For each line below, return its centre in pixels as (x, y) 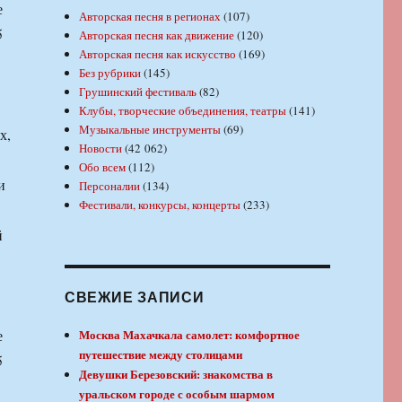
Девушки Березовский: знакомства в (176, 374)
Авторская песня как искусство (158, 54)
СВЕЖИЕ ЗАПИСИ (134, 297)
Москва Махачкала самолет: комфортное (190, 335)
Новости (101, 149)
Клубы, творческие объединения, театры (183, 111)
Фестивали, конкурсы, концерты (160, 205)
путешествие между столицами (161, 354)
